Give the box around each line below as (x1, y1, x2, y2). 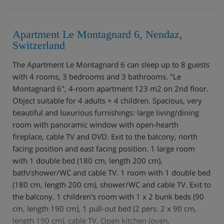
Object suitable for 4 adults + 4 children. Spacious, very (12, 95, 202, 105)
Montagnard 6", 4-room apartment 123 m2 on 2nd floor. (12, 83, 208, 93)
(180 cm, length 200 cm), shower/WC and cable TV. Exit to (12, 179, 211, 189)
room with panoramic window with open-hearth (12, 119, 178, 129)
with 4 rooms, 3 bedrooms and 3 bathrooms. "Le (12, 71, 181, 81)
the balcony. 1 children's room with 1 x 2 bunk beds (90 (12, 191, 204, 201)
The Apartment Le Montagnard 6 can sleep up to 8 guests (12, 59, 209, 69)
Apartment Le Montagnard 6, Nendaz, (12, 27, 182, 40)
